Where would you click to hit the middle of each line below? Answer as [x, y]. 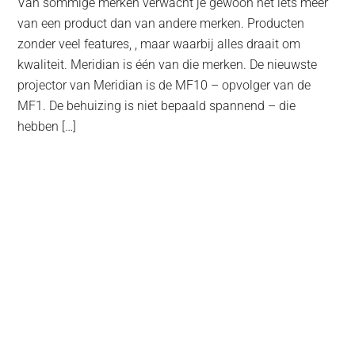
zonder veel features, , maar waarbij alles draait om [159, 44]
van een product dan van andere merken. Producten [161, 24]
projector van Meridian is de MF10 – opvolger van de [164, 86]
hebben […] [47, 127]
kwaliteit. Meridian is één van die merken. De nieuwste [168, 65]
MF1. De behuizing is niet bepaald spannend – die [157, 106]
